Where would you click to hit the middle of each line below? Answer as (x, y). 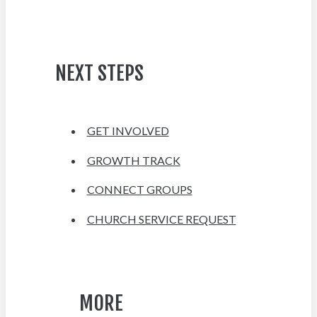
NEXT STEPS (99, 73)
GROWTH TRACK (133, 160)
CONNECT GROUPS (139, 190)
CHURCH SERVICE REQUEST (161, 219)
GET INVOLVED (128, 130)
